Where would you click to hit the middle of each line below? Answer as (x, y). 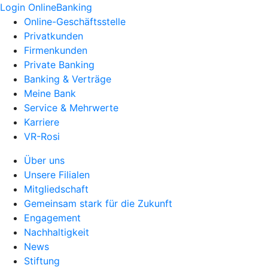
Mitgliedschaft (56, 189)
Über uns (44, 160)
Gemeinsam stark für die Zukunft (98, 203)
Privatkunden (54, 36)
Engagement (52, 218)
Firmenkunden (56, 50)
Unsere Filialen (57, 175)
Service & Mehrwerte (71, 108)
